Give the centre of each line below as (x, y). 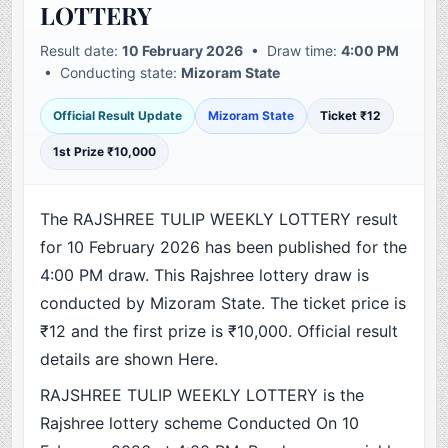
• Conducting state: (111, 73)
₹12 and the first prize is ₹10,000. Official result (219, 331)
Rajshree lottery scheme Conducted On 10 (200, 423)
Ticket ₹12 (351, 116)
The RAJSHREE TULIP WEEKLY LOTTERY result (219, 219)
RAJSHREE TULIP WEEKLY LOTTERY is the (202, 395)
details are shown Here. (129, 359)
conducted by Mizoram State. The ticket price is (223, 303)
